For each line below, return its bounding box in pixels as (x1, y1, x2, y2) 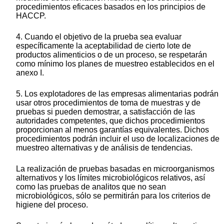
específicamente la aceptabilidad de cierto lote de (16, 41, 191, 50)
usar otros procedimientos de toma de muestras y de (16, 98, 200, 107)
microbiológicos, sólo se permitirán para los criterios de (16, 191, 210, 200)
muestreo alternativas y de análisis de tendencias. (16, 143, 192, 152)
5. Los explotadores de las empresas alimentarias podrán (16, 89, 218, 98)
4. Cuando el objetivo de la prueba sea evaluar (16, 32, 181, 41)
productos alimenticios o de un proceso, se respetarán (16, 50, 207, 59)
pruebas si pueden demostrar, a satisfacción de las (16, 107, 195, 116)
